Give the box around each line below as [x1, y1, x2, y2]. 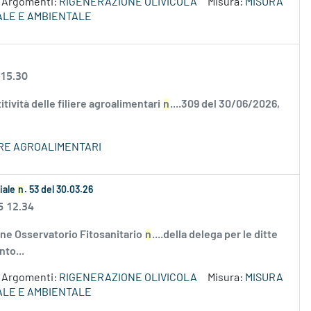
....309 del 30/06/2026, [170, 99, 280, 110]
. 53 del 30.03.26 [24, 185, 93, 196]
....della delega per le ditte [152, 229, 278, 241]
